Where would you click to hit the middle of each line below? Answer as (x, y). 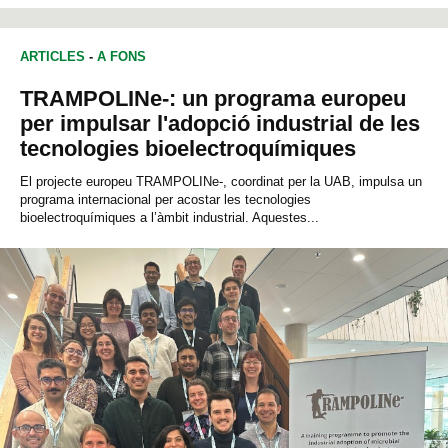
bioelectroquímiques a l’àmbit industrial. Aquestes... (169, 218)
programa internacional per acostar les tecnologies (165, 200)
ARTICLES (52, 57)
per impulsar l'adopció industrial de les (220, 124)
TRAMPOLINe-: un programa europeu (213, 99)
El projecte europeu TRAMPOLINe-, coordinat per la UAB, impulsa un (221, 182)
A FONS (121, 57)
